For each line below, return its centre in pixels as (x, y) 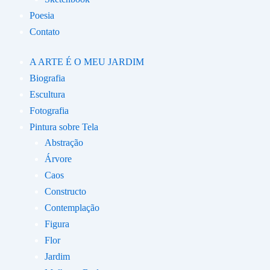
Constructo (65, 191)
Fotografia (49, 111)
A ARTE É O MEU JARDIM (87, 62)
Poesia (42, 15)
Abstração (64, 143)
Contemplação (72, 208)
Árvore (58, 159)
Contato (45, 32)
